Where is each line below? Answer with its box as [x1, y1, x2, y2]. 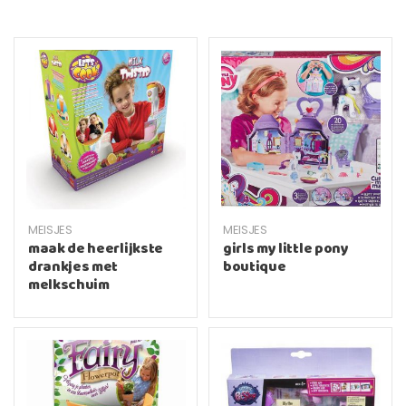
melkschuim [28, 274, 110, 297]
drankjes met [28, 256, 119, 279]
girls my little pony [223, 237, 349, 261]
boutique [223, 256, 286, 279]
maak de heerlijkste [28, 237, 163, 261]
